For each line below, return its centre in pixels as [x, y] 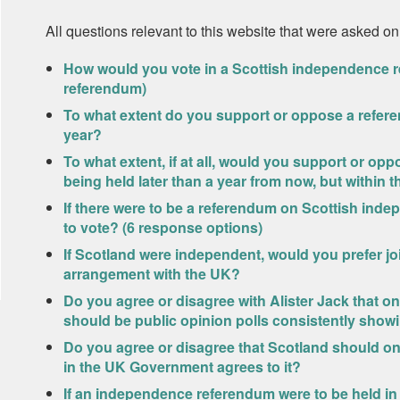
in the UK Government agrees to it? [182, 367]
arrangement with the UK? [151, 274]
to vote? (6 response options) [162, 227]
